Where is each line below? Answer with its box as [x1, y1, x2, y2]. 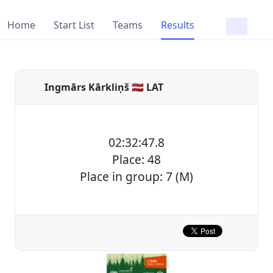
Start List [54, 18, 94, 32]
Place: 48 [112, 151, 161, 168]
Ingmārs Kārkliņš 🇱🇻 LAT [44, 80, 163, 94]
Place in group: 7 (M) [80, 168, 193, 185]
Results [161, 18, 194, 32]
